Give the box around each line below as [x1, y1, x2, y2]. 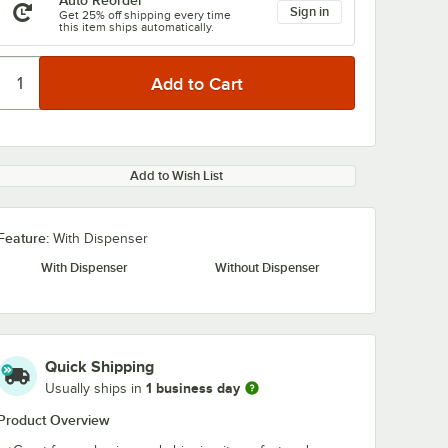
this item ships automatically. [59, 20, 214, 34]
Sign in [290, 4, 329, 19]
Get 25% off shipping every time [59, 8, 231, 22]
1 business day [146, 379, 240, 396]
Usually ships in [45, 380, 146, 396]
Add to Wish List [129, 168, 223, 183]
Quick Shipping [45, 358, 154, 376]
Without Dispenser [215, 260, 320, 275]
